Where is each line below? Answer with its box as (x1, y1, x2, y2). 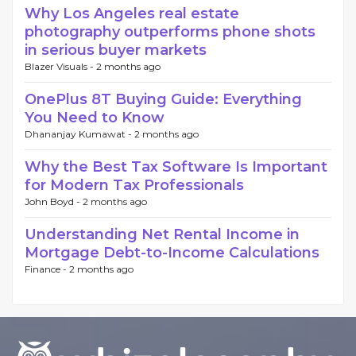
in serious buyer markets (25, 41, 207, 60)
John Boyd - (25, 195, 83, 208)
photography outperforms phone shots (25, 23, 315, 41)
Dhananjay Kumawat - (25, 128, 134, 141)
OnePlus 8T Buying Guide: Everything (25, 91, 302, 109)
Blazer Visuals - (25, 60, 96, 73)
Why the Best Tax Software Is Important (25, 158, 327, 176)
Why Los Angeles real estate (25, 5, 239, 23)
